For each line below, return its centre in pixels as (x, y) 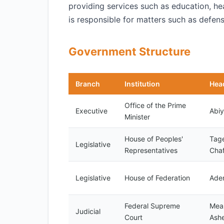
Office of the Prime (155, 105)
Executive (91, 111)
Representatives (151, 150)
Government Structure (129, 51)
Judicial (88, 211)
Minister (137, 117)
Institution (142, 84)
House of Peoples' (154, 139)
